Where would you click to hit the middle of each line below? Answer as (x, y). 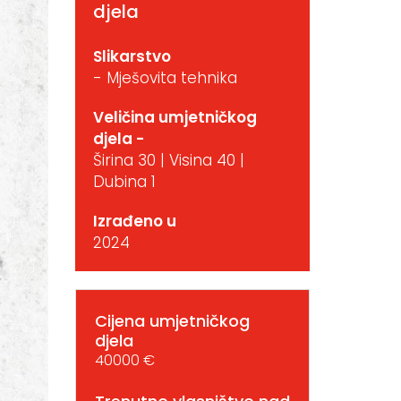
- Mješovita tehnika (165, 78)
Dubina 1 (124, 182)
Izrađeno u (134, 221)
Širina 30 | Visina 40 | (168, 160)
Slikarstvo (132, 56)
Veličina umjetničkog (175, 117)
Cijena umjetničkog (172, 321)
